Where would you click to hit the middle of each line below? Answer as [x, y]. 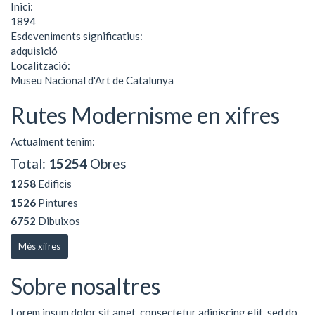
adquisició [34, 50]
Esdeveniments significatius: [78, 36]
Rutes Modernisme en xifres [145, 115]
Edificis [54, 184]
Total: [30, 163]
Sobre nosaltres [85, 285]
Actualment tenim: [53, 141]
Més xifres [39, 246]
